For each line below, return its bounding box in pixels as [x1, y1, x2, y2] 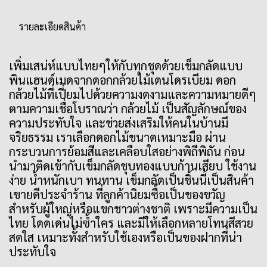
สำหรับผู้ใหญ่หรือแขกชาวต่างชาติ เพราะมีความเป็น [9, 201, 257, 216]
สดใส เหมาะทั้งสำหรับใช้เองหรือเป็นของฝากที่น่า [9, 229, 242, 245]
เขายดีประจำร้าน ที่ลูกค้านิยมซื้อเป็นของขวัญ [9, 187, 225, 202]
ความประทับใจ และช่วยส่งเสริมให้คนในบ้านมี [9, 115, 228, 131]
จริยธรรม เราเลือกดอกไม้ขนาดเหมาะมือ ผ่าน [9, 129, 226, 145]
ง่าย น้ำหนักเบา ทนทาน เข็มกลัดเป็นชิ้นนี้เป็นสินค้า [9, 172, 254, 188]
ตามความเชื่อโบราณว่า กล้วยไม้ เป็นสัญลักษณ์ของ [9, 101, 247, 116]
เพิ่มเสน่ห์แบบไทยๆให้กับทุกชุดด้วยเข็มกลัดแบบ [9, 58, 243, 73]
